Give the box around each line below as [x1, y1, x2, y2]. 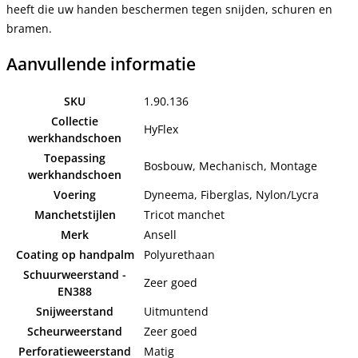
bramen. [6, 20, 52, 36]
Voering [54, 187, 96, 203]
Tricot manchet [144, 207, 225, 223]
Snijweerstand [36, 304, 113, 320]
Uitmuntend [144, 304, 209, 320]
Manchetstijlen [34, 207, 116, 223]
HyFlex [144, 121, 178, 137]
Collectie [51, 113, 98, 129]
